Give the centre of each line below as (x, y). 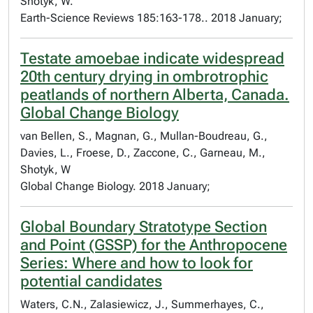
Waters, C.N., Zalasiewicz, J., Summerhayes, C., (142, 304)
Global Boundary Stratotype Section (144, 227)
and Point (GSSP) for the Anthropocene (154, 245)
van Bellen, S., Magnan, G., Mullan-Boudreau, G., (144, 136)
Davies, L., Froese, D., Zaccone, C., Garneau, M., (143, 153)
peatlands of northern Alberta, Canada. (155, 95)
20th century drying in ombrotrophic (144, 77)
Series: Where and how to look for (137, 263)
